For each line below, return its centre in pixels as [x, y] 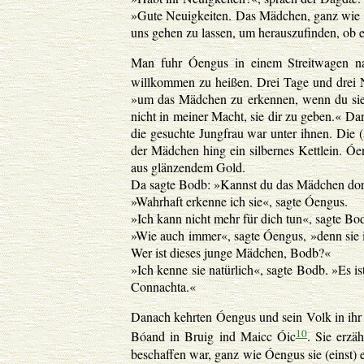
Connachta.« [163, 287]
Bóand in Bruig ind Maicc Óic [213, 336]
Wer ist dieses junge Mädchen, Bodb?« [231, 253]
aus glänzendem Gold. [188, 167]
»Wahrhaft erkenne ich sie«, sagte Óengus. [239, 201]
